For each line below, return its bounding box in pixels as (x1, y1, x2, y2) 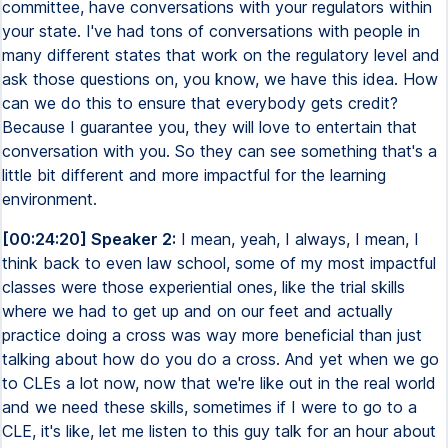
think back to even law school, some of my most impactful (2, 253, 436, 273)
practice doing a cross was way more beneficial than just (2, 325, 422, 345)
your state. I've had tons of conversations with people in (2, 21, 420, 41)
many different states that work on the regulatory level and (2, 45, 440, 65)
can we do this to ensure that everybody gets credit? (2, 93, 398, 113)
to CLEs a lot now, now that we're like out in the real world (2, 373, 436, 393)
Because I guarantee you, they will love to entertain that (2, 117, 417, 137)
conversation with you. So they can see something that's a (2, 141, 437, 161)
